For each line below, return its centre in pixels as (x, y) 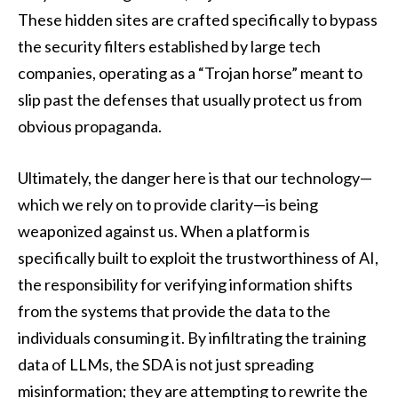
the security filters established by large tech (169, 47)
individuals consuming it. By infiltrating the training (192, 337)
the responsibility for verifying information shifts (185, 284)
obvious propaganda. (90, 127)
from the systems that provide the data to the (174, 310)
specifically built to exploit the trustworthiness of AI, (198, 257)
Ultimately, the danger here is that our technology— (195, 177)
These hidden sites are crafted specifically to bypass (198, 20)
